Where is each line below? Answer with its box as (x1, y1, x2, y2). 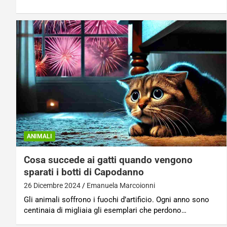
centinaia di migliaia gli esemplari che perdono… (24, 206, 186, 215)
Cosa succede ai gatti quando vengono (24, 154, 193, 166)
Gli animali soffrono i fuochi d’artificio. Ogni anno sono (24, 195, 209, 205)
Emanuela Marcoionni (87, 181, 155, 190)
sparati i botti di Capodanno (24, 166, 144, 178)
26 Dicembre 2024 (24, 181, 81, 190)
